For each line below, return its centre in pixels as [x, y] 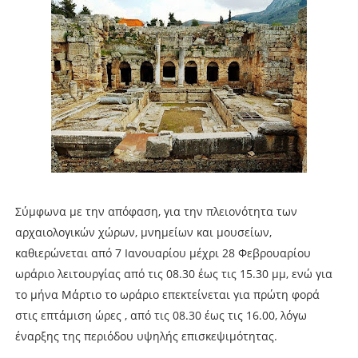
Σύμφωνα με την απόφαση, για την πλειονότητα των [156, 211]
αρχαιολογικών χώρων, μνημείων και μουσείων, [143, 232]
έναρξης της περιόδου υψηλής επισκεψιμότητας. [146, 336]
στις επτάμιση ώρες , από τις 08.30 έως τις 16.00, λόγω [161, 315]
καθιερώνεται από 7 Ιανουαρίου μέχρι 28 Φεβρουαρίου [163, 253]
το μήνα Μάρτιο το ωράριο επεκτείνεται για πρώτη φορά [167, 294]
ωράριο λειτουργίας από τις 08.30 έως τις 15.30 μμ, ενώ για [173, 273]
